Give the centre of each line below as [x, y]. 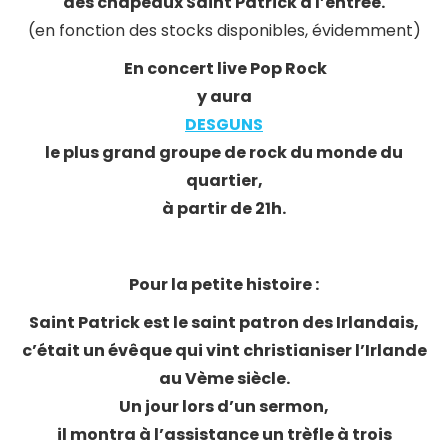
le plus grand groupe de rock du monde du [224, 152]
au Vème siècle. [224, 378]
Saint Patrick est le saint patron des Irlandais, [224, 322]
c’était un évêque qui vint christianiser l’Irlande [224, 350]
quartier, [224, 180]
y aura [224, 96]
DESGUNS [224, 124]
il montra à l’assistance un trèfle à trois [224, 434]
